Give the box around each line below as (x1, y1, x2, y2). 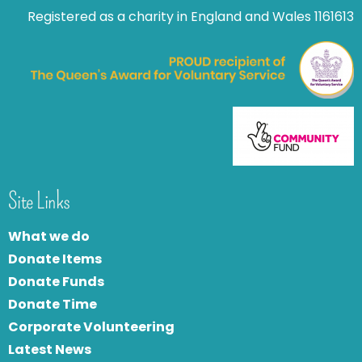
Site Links (8, 187, 70, 215)
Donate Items (8, 250, 102, 269)
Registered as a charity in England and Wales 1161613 (27, 7, 354, 27)
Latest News (8, 340, 91, 360)
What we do (8, 227, 90, 246)
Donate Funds (8, 272, 104, 292)
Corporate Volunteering (8, 318, 175, 337)
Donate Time (8, 295, 97, 314)
